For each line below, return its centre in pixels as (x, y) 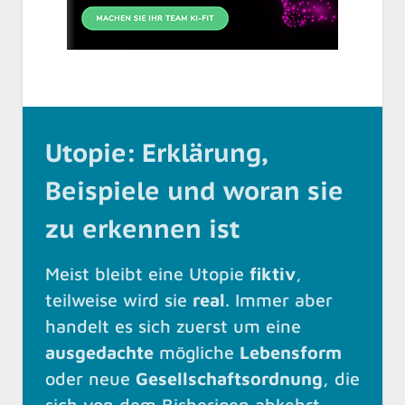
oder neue (90, 378)
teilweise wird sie (119, 300)
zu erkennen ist (142, 228)
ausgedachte (99, 352)
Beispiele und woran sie (194, 190)
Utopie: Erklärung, (156, 152)
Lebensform (291, 352)
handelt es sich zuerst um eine (173, 326)
